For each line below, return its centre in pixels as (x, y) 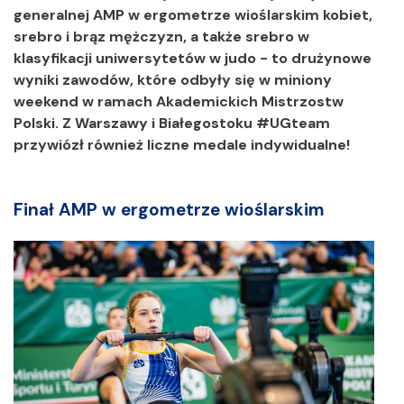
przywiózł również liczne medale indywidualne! (182, 145)
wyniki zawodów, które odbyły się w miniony (173, 80)
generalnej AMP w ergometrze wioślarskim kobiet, (193, 15)
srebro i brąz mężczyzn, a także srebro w (161, 37)
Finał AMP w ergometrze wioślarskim (176, 210)
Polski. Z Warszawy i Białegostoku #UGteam (172, 123)
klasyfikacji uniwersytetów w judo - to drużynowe (193, 58)
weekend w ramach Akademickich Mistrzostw (179, 101)
